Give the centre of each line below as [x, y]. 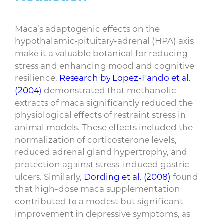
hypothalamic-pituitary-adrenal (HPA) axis [104, 41]
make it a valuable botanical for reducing [101, 53]
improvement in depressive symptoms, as [103, 213]
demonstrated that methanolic [109, 90]
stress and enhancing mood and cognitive [105, 65]
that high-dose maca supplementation [97, 189]
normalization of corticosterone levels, [96, 139]
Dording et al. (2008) [127, 176]
